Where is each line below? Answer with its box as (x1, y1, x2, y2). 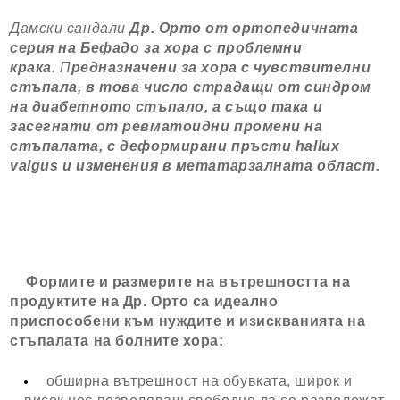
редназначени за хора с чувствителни (71, 59, 371, 75)
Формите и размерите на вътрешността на (10, 273, 351, 289)
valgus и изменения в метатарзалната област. (10, 157, 380, 173)
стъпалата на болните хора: (10, 332, 224, 348)
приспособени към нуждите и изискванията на (10, 312, 366, 329)
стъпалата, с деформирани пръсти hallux (10, 137, 340, 154)
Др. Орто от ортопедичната (129, 20, 359, 36)
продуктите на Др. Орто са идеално (10, 293, 279, 309)
